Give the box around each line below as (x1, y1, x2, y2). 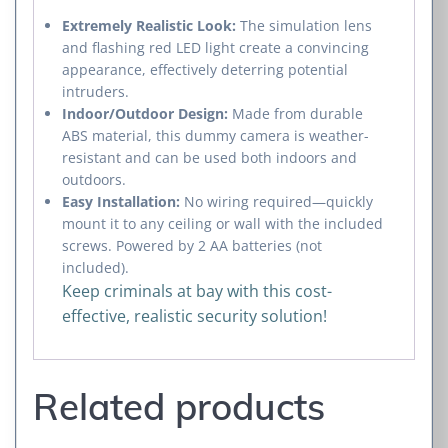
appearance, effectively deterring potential (62, 60, 348, 80)
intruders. (62, 82, 129, 102)
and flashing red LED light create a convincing (62, 38, 369, 58)
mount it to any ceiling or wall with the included (62, 214, 383, 234)
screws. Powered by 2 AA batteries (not (62, 236, 322, 256)
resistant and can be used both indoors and (62, 148, 357, 168)
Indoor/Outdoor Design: (62, 104, 228, 124)
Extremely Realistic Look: (62, 16, 236, 36)
